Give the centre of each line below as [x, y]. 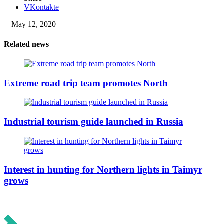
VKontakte [41, 7]
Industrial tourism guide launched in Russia [94, 122]
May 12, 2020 [34, 24]
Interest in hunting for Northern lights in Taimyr [103, 169]
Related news [26, 44]
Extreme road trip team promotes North [86, 83]
